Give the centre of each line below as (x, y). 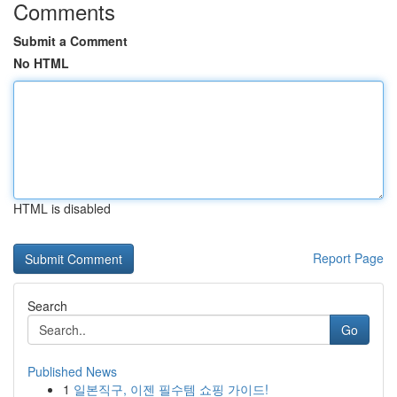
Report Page (348, 258)
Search (47, 306)
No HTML (41, 63)
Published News (72, 371)
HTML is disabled (62, 208)
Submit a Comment (70, 41)
